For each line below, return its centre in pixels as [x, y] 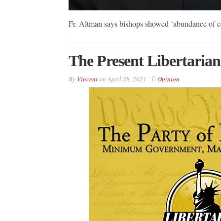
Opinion [168, 79]
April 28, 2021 [127, 79]
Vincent [87, 79]
